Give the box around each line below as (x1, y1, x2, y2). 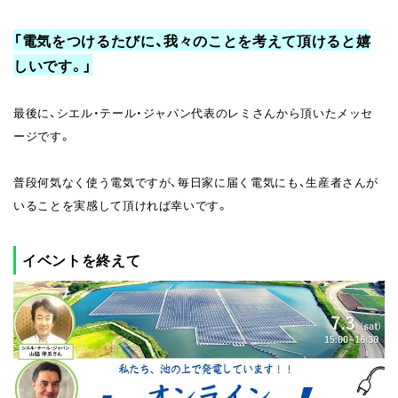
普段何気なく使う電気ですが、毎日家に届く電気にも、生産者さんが (13, 172, 379, 190)
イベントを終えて (22, 249, 141, 270)
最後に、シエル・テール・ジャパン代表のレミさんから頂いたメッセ (13, 103, 374, 121)
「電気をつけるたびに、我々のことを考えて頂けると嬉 (13, 28, 371, 51)
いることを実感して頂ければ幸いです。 (13, 195, 229, 213)
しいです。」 (13, 53, 92, 76)
